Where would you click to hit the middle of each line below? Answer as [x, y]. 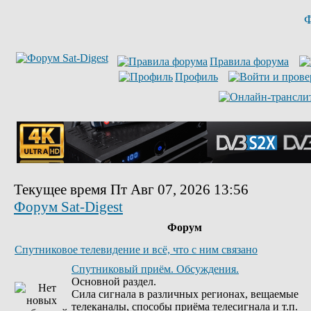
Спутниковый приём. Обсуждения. [155, 269]
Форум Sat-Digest [68, 207]
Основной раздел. [114, 281]
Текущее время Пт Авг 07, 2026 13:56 [131, 190]
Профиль [196, 77]
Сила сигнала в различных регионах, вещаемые [185, 294]
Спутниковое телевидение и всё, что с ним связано [136, 250]
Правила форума [249, 61]
